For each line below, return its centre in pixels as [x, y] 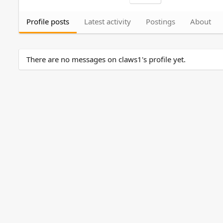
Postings [161, 21]
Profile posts [48, 21]
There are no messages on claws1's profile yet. [106, 59]
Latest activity [108, 21]
